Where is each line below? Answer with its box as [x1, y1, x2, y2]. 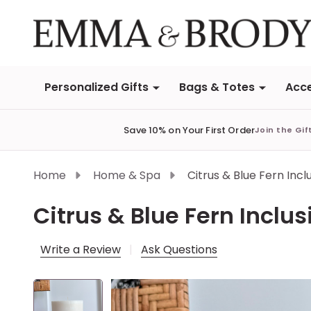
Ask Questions [141, 242, 217, 258]
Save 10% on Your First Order [124, 123, 255, 137]
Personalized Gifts [44, 79, 149, 95]
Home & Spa [93, 167, 160, 183]
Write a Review [40, 242, 121, 258]
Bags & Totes [179, 79, 255, 95]
